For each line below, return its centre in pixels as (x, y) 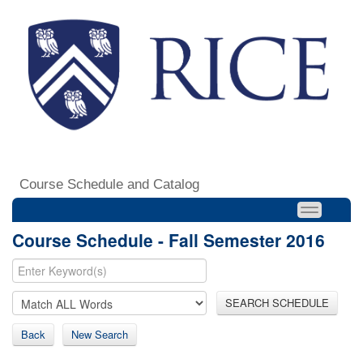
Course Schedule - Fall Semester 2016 (169, 239)
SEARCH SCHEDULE (277, 302)
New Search (100, 334)
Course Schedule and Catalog (109, 184)
